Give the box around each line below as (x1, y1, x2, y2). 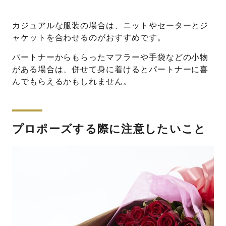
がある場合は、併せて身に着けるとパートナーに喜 (12, 65, 209, 74)
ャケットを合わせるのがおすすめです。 (12, 33, 166, 42)
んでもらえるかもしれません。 (12, 77, 132, 86)
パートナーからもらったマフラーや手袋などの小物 (12, 53, 209, 62)
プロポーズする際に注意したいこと (12, 123, 206, 136)
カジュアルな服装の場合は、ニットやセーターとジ (12, 21, 209, 30)
